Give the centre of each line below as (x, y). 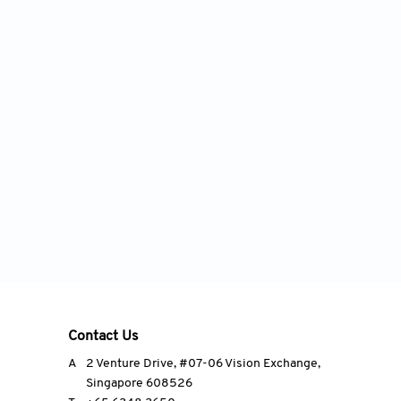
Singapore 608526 (139, 384)
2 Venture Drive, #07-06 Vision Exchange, (203, 364)
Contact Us (103, 337)
